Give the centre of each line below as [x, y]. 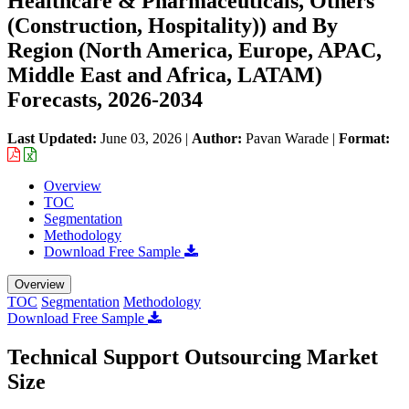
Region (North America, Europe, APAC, [194, 50]
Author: [219, 138]
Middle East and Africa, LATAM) [165, 74]
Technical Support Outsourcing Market [193, 357]
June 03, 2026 [141, 138]
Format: [364, 138]
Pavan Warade [287, 138]
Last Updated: [54, 138]
